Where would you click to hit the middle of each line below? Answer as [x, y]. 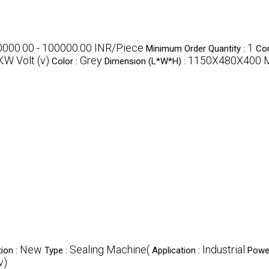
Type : [57, 250]
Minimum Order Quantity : [197, 49]
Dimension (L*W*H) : [146, 61]
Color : [66, 61]
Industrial [224, 249]
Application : [177, 250]
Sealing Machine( [110, 249]
